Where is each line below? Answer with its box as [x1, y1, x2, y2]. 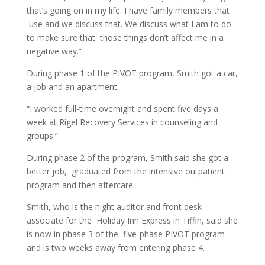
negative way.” [26, 46, 82, 57]
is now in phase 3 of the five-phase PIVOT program [26, 228, 225, 240]
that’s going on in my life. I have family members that [26, 5, 230, 16]
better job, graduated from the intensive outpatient [26, 166, 225, 177]
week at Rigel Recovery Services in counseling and [26, 117, 218, 128]
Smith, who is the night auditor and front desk [26, 201, 202, 212]
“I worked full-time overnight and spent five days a [26, 103, 218, 114]
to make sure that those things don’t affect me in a [26, 32, 224, 43]
